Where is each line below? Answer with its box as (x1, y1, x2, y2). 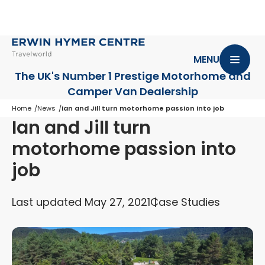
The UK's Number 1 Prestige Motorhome (14, 69, 228, 83)
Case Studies (150, 195, 220, 209)
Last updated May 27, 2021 (12, 195, 150, 209)
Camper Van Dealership (67, 84, 198, 99)
